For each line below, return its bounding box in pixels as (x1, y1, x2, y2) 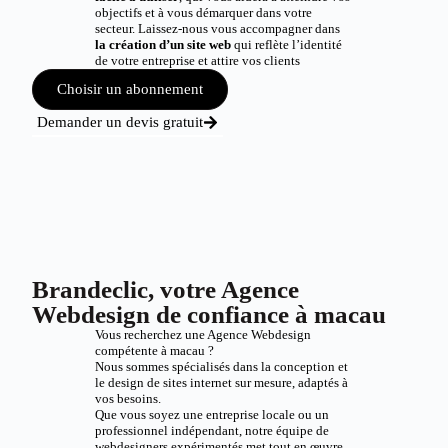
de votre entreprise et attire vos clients (94, 53, 300, 68)
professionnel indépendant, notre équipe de (94, 423, 329, 438)
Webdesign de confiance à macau (32, 301, 387, 328)
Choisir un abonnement (57, 81, 204, 97)
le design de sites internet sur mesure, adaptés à (94, 375, 348, 390)
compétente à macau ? (94, 343, 214, 358)
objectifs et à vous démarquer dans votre (94, 5, 312, 20)
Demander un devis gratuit (37, 114, 204, 130)
